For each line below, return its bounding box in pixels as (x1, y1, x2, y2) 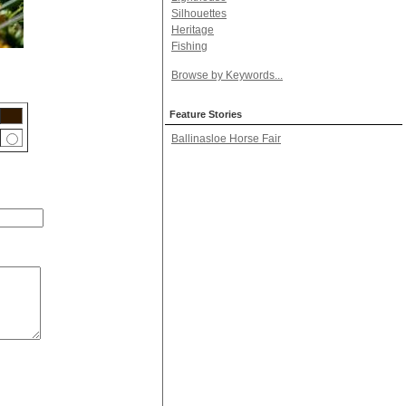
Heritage (171, 24, 214, 36)
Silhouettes (171, 7, 227, 20)
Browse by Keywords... (171, 69, 283, 82)
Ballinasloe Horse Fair (171, 132, 281, 145)
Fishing (171, 40, 208, 53)
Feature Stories (169, 109, 242, 120)
